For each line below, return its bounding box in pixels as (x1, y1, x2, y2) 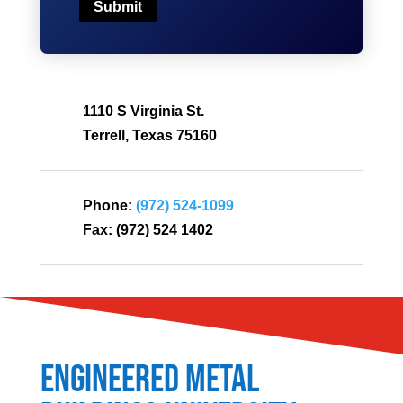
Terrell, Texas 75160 (82, 128, 217, 144)
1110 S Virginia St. (82, 103, 204, 120)
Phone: (82, 198, 132, 214)
